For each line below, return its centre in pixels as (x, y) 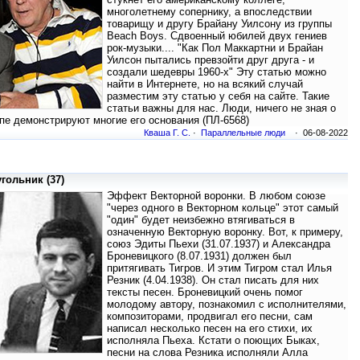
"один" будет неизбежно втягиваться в (201, 220)
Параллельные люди (243, 133)
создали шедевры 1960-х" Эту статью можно (217, 72)
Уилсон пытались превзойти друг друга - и (211, 60)
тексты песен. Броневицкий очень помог (205, 292)
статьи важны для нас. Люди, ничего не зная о (221, 108)
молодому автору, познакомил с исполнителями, (227, 305)
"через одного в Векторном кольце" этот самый (223, 208)
